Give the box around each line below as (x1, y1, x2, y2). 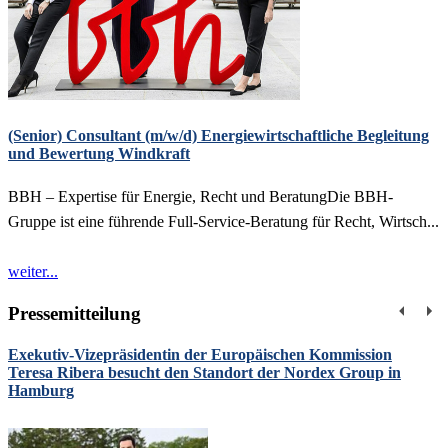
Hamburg (8, 381, 74, 399)
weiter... (8, 262, 58, 280)
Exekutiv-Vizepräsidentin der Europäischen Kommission (8, 345, 392, 363)
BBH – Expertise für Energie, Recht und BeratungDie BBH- (8, 187, 393, 205)
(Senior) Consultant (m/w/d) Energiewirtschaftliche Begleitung (8, 126, 429, 144)
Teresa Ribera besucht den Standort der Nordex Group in (8, 363, 401, 381)
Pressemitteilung (8, 302, 141, 324)
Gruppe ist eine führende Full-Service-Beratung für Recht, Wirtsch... (8, 212, 439, 230)
